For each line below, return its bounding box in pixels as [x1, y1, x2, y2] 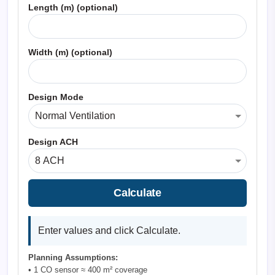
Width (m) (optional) [28, 47, 112, 58]
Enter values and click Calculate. [38, 225, 180, 236]
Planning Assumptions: [28, 253, 118, 263]
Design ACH [28, 137, 78, 147]
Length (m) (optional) [28, 2, 118, 13]
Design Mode [28, 92, 83, 103]
